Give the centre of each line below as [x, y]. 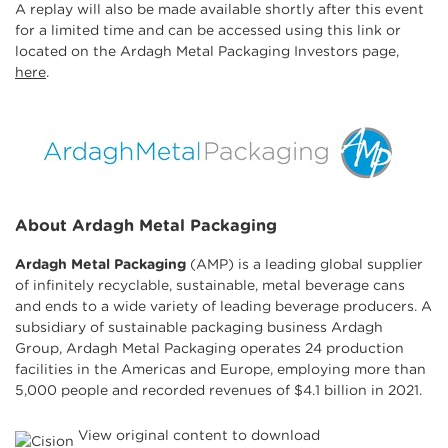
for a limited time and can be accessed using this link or [208, 30]
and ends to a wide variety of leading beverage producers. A [223, 305]
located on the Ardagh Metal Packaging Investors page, [207, 51]
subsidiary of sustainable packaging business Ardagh [199, 326]
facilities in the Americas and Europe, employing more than [220, 368]
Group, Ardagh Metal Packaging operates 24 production [209, 347]
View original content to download [197, 434]
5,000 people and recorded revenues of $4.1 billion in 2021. [218, 389]
